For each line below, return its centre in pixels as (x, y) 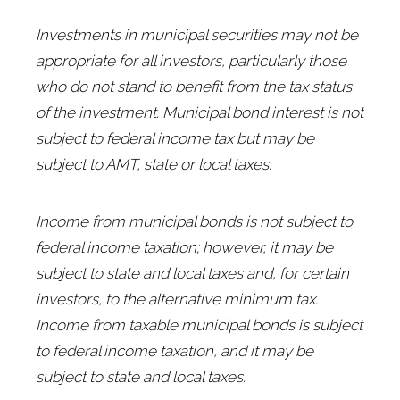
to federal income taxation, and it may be (175, 351)
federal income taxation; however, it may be (184, 248)
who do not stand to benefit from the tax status (194, 87)
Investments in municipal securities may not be (197, 35)
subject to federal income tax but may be (175, 139)
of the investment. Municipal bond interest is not (200, 113)
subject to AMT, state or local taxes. (154, 165)
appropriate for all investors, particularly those (191, 61)
